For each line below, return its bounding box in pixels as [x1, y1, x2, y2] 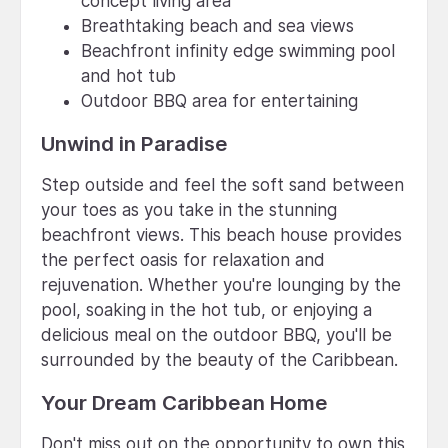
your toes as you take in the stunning [41, 199, 337, 220]
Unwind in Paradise [41, 130, 228, 156]
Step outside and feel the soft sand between [41, 174, 404, 195]
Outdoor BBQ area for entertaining [81, 90, 358, 111]
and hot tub [81, 65, 176, 86]
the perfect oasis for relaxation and [41, 249, 325, 270]
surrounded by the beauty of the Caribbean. [41, 349, 398, 370]
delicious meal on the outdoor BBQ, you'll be [41, 324, 392, 345]
